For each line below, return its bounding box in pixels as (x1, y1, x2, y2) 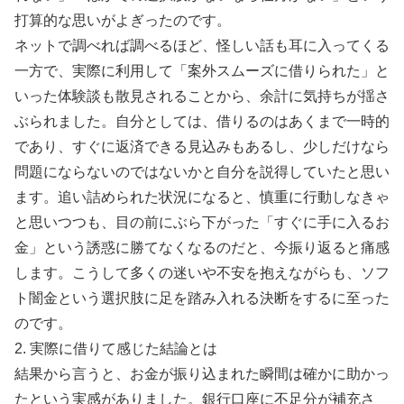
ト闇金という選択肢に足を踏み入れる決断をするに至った (14, 289, 390, 306)
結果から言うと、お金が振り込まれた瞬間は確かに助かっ (14, 365, 390, 381)
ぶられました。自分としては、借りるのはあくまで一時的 (14, 113, 390, 129)
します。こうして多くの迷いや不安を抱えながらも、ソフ (14, 264, 390, 280)
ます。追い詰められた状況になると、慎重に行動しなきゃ (14, 188, 390, 205)
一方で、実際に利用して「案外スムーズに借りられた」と (14, 62, 390, 78)
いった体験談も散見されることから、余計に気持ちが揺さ (14, 87, 390, 104)
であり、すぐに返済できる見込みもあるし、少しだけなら (14, 138, 390, 154)
